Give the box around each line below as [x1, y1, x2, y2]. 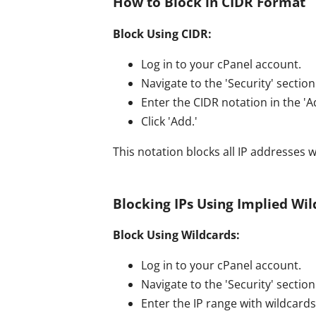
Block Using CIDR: [113, 25, 212, 42]
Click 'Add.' [141, 113, 197, 129]
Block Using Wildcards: [113, 227, 240, 243]
